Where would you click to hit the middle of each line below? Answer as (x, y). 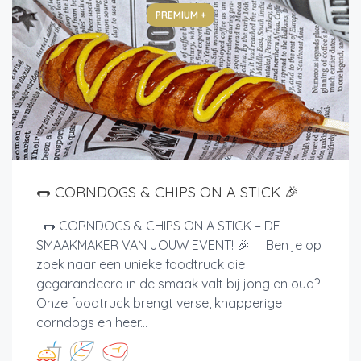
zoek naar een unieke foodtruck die (141, 265)
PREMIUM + (180, 15)
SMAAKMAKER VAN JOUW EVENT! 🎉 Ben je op (179, 245)
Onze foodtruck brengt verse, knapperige (159, 303)
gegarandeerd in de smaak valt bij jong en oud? (178, 284)
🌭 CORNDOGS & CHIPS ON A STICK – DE (158, 226)
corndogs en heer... (92, 323)
